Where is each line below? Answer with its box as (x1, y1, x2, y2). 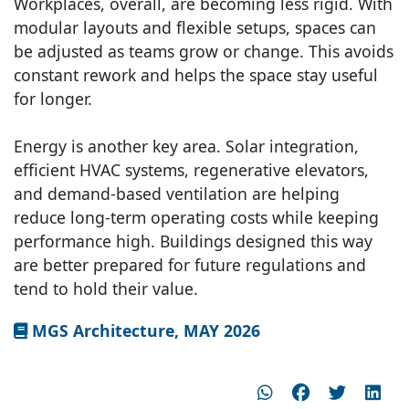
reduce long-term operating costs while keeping (14, 205, 379, 228)
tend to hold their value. (14, 277, 198, 299)
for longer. (14, 87, 92, 110)
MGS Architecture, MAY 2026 (27, 319, 260, 341)
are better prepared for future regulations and (14, 253, 366, 276)
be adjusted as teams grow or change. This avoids (14, 39, 393, 62)
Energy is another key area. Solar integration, (14, 134, 359, 157)
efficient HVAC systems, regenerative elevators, (14, 158, 369, 181)
